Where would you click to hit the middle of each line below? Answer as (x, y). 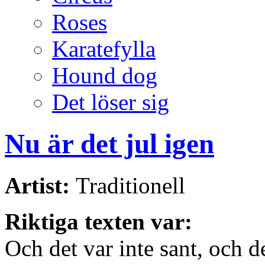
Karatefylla (104, 49)
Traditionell (130, 186)
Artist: (40, 186)
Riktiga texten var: (98, 222)
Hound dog (105, 75)
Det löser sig (111, 102)
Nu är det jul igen (109, 143)
